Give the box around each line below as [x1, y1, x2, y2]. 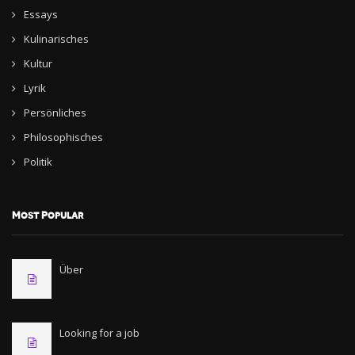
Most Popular [12, 210, 83, 220]
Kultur [24, 56, 52, 71]
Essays [24, 7, 58, 21]
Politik [24, 155, 52, 169]
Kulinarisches [24, 32, 89, 46]
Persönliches [24, 105, 86, 120]
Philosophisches [24, 130, 103, 144]
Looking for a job [59, 326, 139, 340]
